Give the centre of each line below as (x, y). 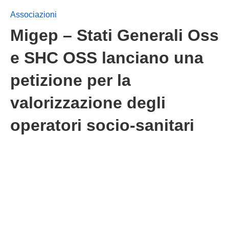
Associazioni (33, 15)
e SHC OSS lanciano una (107, 58)
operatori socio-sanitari (102, 125)
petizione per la (71, 80)
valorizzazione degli (88, 103)
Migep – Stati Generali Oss (114, 35)
